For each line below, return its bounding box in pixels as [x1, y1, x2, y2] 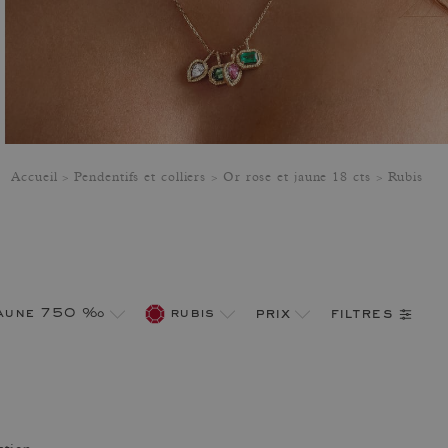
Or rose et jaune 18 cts [222, 172, 371, 186]
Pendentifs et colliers [74, 172, 207, 186]
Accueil [11, 172, 58, 186]
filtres [329, 306, 393, 321]
